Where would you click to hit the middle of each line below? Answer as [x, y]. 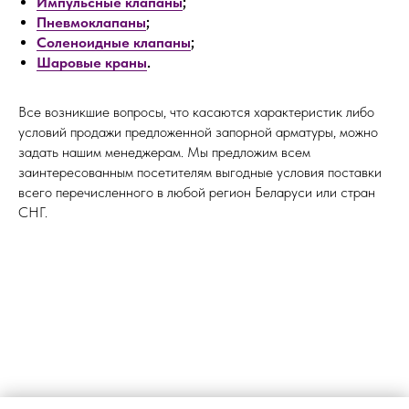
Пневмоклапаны [91, 22]
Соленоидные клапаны [114, 42]
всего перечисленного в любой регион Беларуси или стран [197, 192]
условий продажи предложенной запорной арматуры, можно [198, 131]
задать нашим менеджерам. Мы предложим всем [164, 152]
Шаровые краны [92, 62]
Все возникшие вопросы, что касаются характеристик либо [196, 111]
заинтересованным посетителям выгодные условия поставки [200, 172]
